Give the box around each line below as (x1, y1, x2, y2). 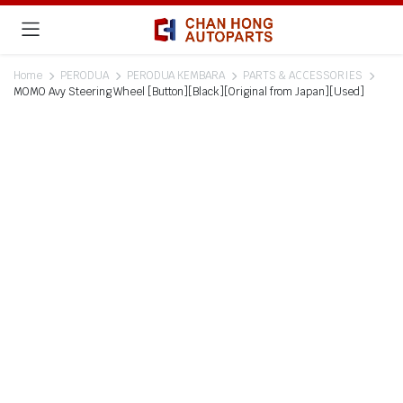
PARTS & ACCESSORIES (243, 68, 363, 83)
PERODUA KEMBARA (126, 68, 226, 83)
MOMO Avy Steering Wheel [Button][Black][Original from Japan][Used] (13, 85, 365, 99)
